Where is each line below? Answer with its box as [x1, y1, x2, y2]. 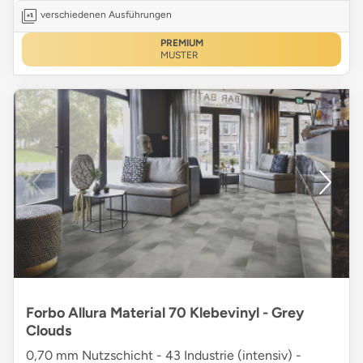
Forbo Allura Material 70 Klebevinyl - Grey [26, 304, 304, 322]
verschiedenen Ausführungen [41, 9, 172, 21]
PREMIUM [160, 37, 203, 49]
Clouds [26, 322, 71, 340]
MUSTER [160, 49, 199, 62]
